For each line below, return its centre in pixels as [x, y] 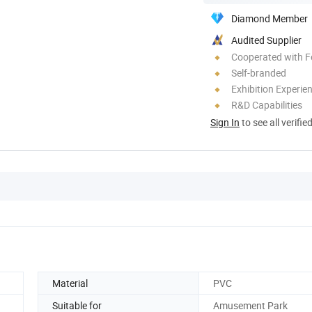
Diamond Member [270, 18]
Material [70, 283]
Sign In [225, 122]
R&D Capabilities [267, 104]
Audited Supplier [266, 40]
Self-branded [259, 72]
